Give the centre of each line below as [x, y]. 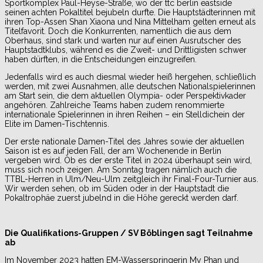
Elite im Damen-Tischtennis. [57, 124]
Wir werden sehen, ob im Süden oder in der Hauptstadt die [117, 189]
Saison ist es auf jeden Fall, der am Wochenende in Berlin [113, 151]
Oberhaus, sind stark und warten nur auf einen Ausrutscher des [123, 41]
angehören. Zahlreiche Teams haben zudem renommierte [114, 105]
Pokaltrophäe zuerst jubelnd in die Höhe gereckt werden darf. [122, 198]
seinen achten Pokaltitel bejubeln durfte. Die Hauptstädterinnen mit [130, 13]
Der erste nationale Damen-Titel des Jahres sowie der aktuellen [124, 142]
